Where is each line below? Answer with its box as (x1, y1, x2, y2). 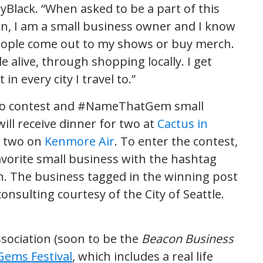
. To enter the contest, (114, 133, 238, 149)
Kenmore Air (45, 133, 114, 149)
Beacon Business (141, 230, 234, 247)
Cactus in (157, 115, 208, 131)
